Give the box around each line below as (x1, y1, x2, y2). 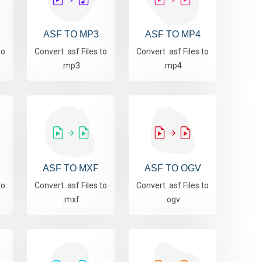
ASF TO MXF (43, 163, 99, 174)
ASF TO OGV (144, 163, 201, 174)
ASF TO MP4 (144, 29, 201, 40)
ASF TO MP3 (43, 29, 99, 40)
